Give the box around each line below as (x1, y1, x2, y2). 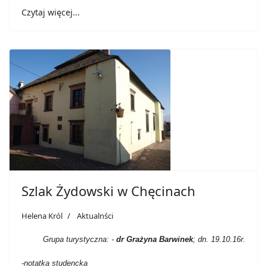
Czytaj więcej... (21, 7, 80, 18)
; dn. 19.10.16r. (193, 235, 246, 244)
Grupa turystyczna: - (43, 235, 116, 244)
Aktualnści (77, 210, 113, 221)
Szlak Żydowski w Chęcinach (21, 182, 195, 200)
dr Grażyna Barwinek (116, 235, 193, 244)
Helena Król (21, 210, 63, 221)
